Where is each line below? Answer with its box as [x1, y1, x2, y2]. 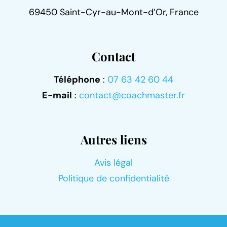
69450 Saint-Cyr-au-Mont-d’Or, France [28, 6, 199, 19]
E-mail [42, 89, 72, 102]
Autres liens [80, 131, 147, 148]
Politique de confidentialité [58, 172, 169, 185]
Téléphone [54, 73, 100, 86]
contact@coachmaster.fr [79, 89, 185, 102]
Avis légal [94, 157, 133, 169]
